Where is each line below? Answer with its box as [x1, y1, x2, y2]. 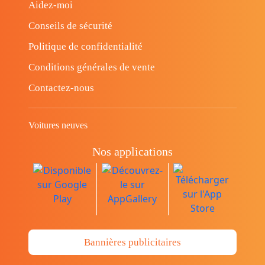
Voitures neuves [28, 120, 88, 131]
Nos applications [92, 145, 173, 159]
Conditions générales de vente [28, 62, 155, 73]
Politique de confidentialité [28, 41, 143, 53]
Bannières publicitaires [84, 237, 181, 248]
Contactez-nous [28, 82, 94, 94]
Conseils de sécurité [28, 20, 112, 32]
